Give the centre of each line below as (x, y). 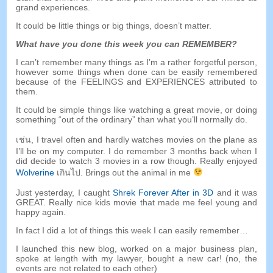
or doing (241, 110)
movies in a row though (149, 161)
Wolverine (35, 173)
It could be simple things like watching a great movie (118, 110)
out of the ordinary (97, 120)
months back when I (217, 151)
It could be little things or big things (83, 26)
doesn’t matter (182, 26)
